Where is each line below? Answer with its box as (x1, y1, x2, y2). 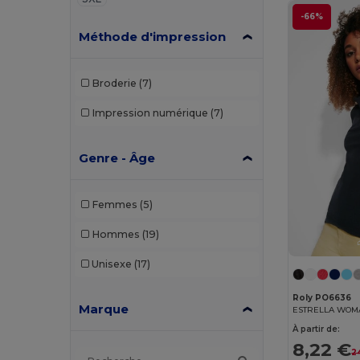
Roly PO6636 (292, 292, 352, 304)
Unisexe (91, 258, 132, 270)
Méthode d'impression (79, 28, 227, 44)
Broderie (91, 77, 137, 89)
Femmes (91, 198, 137, 211)
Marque (79, 301, 129, 317)
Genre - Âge (79, 149, 156, 166)
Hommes (91, 228, 140, 240)
